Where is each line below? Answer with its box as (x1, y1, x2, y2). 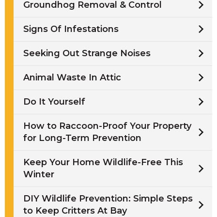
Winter (23, 169, 54, 180)
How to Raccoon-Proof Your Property (23, 120, 191, 131)
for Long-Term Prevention (23, 132, 141, 143)
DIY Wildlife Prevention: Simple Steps (23, 193, 193, 204)
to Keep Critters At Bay (23, 205, 127, 216)
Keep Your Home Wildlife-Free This (23, 156, 183, 168)
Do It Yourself (23, 96, 85, 107)
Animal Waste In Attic (23, 72, 121, 83)
